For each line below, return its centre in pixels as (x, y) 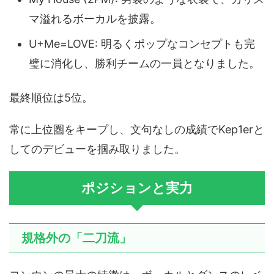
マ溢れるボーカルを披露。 (95, 18)
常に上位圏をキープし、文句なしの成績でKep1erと (137, 130)
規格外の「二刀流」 (76, 238)
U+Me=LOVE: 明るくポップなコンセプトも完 (142, 43)
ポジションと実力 (137, 188)
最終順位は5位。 (51, 98)
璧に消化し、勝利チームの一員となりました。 (144, 63)
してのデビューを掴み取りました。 (97, 149)
